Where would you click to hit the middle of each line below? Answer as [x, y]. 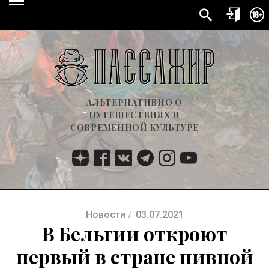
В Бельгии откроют [134, 233]
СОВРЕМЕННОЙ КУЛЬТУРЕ [134, 127]
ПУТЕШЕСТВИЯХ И [134, 115]
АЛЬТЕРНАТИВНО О [134, 102]
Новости [105, 214]
